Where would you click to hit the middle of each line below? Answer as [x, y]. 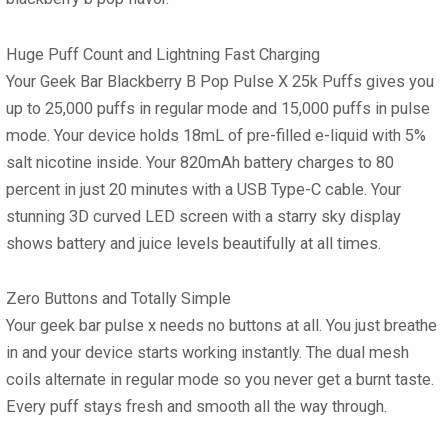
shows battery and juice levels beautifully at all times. [193, 243]
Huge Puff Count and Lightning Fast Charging [163, 54]
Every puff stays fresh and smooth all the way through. [196, 407]
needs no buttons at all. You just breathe [296, 326]
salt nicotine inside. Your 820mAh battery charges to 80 [200, 162]
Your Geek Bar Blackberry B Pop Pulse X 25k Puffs [184, 81]
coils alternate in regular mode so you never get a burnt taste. [220, 380]
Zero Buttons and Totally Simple [118, 299]
